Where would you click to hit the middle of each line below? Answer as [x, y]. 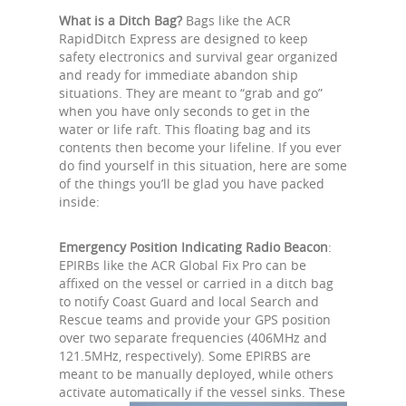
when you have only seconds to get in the [184, 111]
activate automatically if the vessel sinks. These [202, 392]
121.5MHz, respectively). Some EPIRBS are [185, 356]
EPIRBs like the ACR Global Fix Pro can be [183, 265]
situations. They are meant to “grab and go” [191, 93]
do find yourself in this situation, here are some [203, 165]
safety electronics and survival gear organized [198, 57]
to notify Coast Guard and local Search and [189, 301]
